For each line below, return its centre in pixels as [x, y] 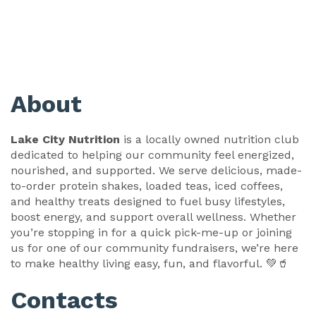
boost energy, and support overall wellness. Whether [153, 217]
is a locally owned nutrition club [209, 139]
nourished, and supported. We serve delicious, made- [156, 170]
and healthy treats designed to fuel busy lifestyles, [148, 201]
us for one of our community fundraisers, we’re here [154, 248]
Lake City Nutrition [65, 139]
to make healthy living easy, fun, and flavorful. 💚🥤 [150, 263]
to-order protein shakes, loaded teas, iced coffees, [147, 186]
